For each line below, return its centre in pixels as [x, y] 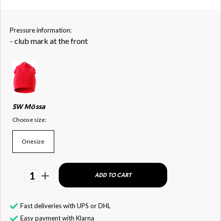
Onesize [33, 142]
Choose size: [29, 119]
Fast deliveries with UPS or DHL [65, 205]
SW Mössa [29, 107]
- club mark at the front [49, 41]
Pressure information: [41, 30]
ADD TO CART [113, 175]
